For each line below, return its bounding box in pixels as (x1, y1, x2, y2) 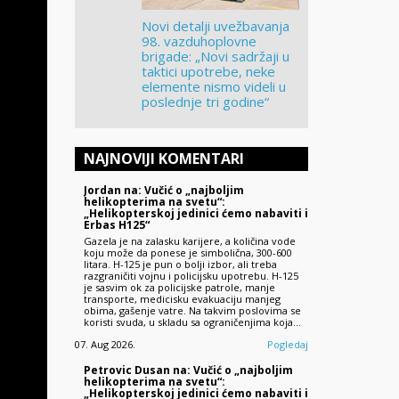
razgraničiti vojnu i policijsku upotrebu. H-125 (83, 268, 298, 282)
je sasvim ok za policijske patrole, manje (83, 280, 275, 294)
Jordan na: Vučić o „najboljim (83, 182, 244, 198)
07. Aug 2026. (74, 337, 135, 351)
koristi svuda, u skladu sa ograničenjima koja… (83, 314, 301, 329)
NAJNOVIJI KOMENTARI (83, 148, 244, 168)
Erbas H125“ (83, 216, 150, 232)
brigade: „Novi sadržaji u (142, 47, 290, 66)
